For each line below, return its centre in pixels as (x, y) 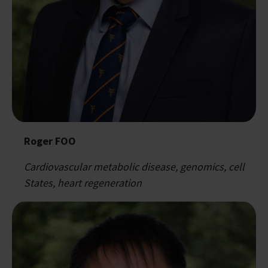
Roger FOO (50, 141)
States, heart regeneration (83, 183)
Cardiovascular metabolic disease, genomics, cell (134, 167)
